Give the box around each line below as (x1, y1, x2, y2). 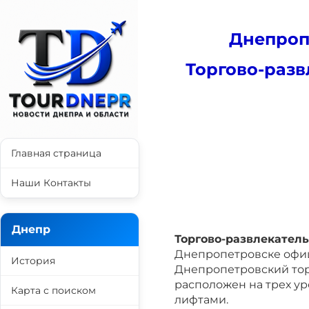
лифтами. (175, 293, 228, 306)
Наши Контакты (11, 177, 91, 189)
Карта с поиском (11, 284, 96, 297)
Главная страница (11, 147, 101, 159)
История (11, 255, 55, 267)
